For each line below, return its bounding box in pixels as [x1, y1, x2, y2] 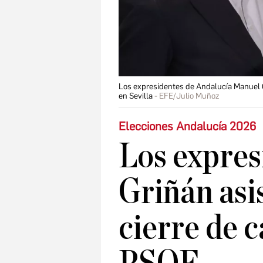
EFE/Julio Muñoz [159, 91, 219, 102]
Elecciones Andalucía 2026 [119, 119, 256, 134]
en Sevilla [119, 91, 153, 102]
